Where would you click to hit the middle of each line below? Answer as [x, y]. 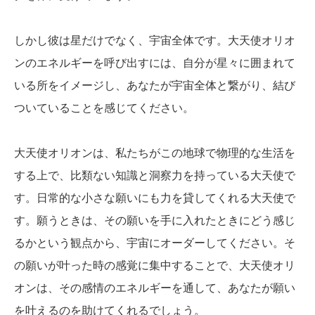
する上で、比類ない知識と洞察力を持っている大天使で [155, 175]
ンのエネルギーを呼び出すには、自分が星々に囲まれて [155, 63]
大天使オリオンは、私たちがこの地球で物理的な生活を [155, 153]
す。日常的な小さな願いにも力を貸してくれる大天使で [155, 198]
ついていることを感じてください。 [104, 108]
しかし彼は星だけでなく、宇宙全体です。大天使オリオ [155, 40]
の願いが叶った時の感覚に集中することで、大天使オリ [155, 265]
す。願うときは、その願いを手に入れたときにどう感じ [155, 220]
